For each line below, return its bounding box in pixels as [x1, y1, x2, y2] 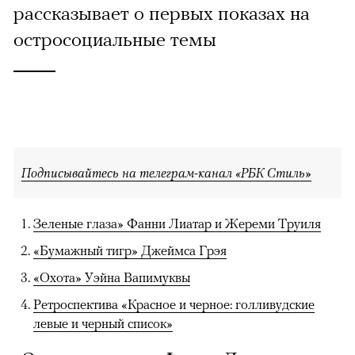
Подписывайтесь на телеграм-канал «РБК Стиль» [21, 165, 311, 181]
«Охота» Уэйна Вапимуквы [33, 269, 190, 286]
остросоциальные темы [13, 28, 216, 51]
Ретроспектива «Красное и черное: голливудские [33, 296, 315, 313]
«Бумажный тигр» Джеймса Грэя [33, 242, 227, 259]
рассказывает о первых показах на [13, 2, 310, 25]
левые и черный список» [33, 315, 173, 332]
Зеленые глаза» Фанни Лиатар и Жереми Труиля [33, 216, 321, 232]
